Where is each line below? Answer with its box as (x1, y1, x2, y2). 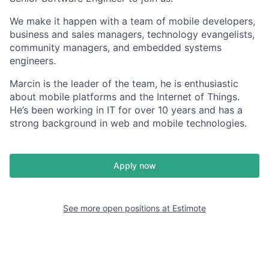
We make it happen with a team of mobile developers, (10, 15, 255, 27)
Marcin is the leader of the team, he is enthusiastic (10, 77, 238, 89)
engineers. (10, 55, 56, 67)
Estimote (172, 203, 206, 213)
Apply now (113, 160, 156, 171)
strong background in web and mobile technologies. (10, 117, 247, 129)
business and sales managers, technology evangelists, (10, 28, 255, 40)
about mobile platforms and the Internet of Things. (10, 91, 240, 103)
